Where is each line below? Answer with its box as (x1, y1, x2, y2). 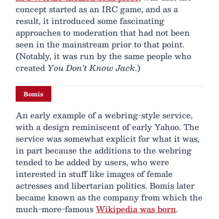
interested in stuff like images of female (16, 167, 173, 181)
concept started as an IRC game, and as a (16, 2, 178, 16)
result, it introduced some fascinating (16, 14, 164, 28)
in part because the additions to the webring (16, 144, 192, 157)
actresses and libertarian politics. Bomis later (16, 179, 195, 193)
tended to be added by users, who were (16, 155, 169, 169)
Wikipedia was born (96, 202, 176, 216)
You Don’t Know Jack (47, 61, 135, 75)
